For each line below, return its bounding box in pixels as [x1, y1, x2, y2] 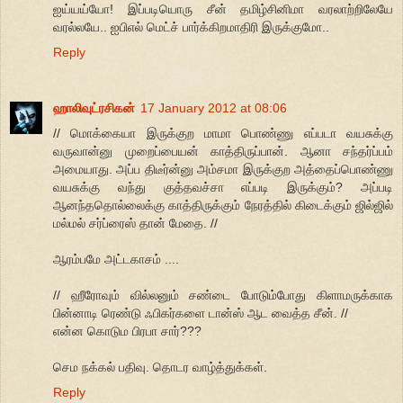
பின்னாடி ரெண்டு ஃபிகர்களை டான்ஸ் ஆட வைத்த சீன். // [53, 305, 348, 320]
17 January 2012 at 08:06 [140, 100, 287, 115]
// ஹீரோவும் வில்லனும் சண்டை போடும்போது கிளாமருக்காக [53, 287, 393, 302]
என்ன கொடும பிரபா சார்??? [53, 323, 201, 338]
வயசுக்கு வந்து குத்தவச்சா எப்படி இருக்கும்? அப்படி [53, 179, 393, 194]
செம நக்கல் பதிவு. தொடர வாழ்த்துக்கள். [53, 359, 267, 374]
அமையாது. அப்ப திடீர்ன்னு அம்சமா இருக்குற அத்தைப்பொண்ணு [53, 161, 393, 176]
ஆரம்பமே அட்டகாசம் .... [53, 251, 179, 266]
